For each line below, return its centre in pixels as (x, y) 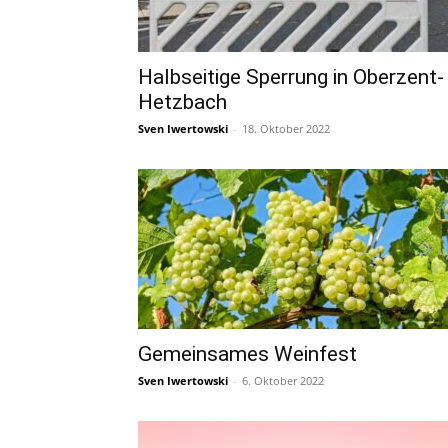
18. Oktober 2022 (286, 128)
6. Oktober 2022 (283, 380)
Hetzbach (182, 102)
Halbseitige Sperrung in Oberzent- (291, 77)
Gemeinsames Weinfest (247, 354)
